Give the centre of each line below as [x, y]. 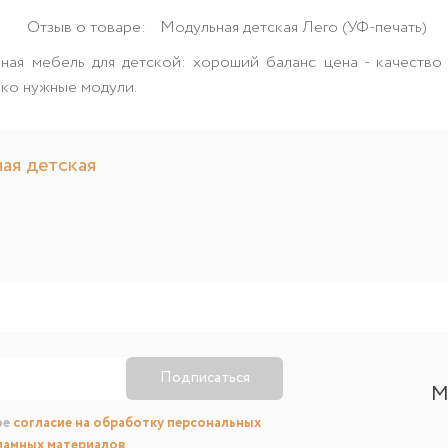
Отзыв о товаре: [88, 27]
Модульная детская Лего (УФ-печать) [293, 27]
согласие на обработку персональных [137, 422]
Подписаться [204, 377]
